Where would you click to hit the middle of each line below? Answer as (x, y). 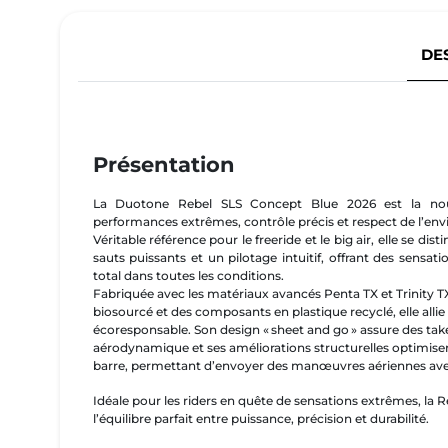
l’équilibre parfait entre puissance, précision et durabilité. (262, 419)
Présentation (163, 165)
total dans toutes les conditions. (188, 275)
